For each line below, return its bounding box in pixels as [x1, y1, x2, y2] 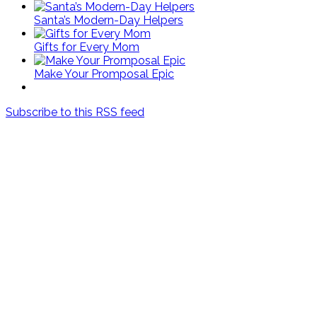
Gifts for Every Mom [34, 40, 139, 54]
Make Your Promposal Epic [34, 67, 174, 81]
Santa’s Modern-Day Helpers [34, 13, 183, 27]
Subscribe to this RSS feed [6, 105, 144, 119]
